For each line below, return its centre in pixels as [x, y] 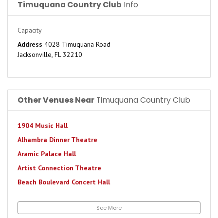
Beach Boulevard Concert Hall [64, 182]
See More [109, 208]
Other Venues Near [56, 100]
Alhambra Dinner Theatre [57, 140]
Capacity [30, 30]
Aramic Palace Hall [47, 154]
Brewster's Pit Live [47, 210]
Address [30, 44]
